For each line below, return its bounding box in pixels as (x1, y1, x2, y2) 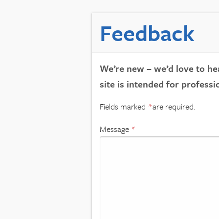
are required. (151, 100, 195, 112)
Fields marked (100, 100, 148, 112)
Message (100, 122, 131, 135)
